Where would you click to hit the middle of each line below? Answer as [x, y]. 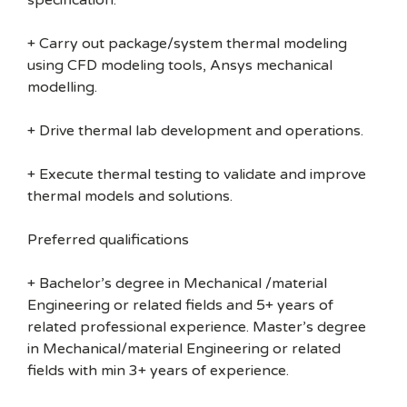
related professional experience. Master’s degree [197, 327]
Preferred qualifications [108, 240]
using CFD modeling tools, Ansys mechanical [180, 65]
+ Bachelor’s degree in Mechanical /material [177, 283]
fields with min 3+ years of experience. [158, 371]
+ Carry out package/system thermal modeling [187, 44]
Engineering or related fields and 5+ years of [180, 305]
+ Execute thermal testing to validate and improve [197, 174]
